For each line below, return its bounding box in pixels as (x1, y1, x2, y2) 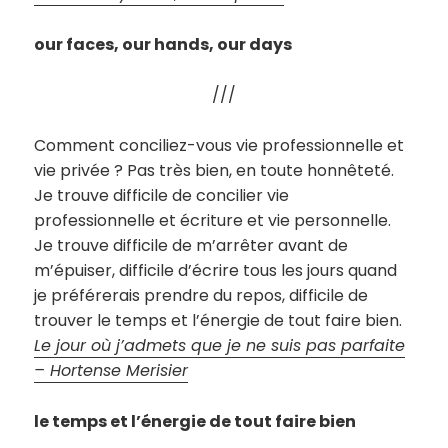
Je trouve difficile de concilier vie (34, 183, 290, 207)
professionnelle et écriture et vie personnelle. (34, 208, 392, 232)
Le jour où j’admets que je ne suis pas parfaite (34, 333, 406, 357)
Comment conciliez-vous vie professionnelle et (34, 133, 405, 157)
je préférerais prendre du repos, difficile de (34, 283, 369, 307)
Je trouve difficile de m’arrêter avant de (34, 233, 349, 257)
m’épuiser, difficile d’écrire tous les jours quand (34, 258, 398, 282)
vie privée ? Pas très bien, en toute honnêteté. (34, 158, 395, 182)
